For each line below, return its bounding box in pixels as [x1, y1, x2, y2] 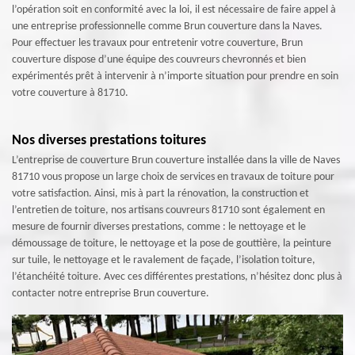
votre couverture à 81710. [12, 87, 128, 100]
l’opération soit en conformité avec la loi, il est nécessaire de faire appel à [12, 4, 336, 17]
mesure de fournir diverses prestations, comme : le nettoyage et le [12, 221, 306, 234]
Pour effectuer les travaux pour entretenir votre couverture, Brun [12, 37, 303, 50]
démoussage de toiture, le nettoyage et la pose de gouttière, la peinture [12, 238, 331, 250]
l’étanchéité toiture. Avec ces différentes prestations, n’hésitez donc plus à [12, 271, 342, 284]
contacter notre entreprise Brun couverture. [12, 288, 209, 300]
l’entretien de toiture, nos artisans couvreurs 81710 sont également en [12, 204, 325, 217]
